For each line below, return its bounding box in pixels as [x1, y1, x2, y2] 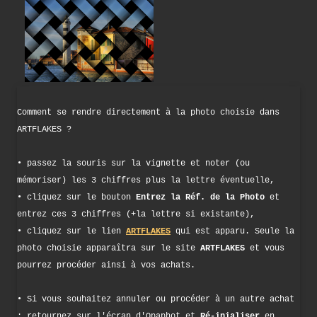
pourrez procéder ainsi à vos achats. [17, 260, 195, 270]
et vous [245, 243, 284, 253]
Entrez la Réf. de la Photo [136, 192, 265, 202]
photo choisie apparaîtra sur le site [17, 243, 200, 253]
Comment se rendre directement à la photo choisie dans [17, 108, 279, 117]
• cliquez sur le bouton [17, 192, 136, 202]
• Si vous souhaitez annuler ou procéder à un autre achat [17, 294, 294, 304]
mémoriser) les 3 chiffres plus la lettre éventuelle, [17, 175, 275, 185]
